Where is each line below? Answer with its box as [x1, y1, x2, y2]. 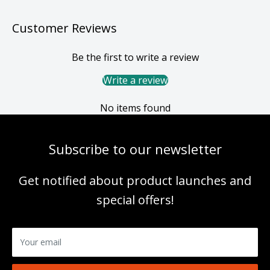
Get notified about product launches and [19, 172, 251, 189]
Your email [20, 236, 61, 248]
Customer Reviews [12, 19, 117, 36]
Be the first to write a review [71, 50, 199, 64]
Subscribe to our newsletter [48, 139, 222, 158]
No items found [99, 101, 171, 115]
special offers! [96, 191, 174, 208]
